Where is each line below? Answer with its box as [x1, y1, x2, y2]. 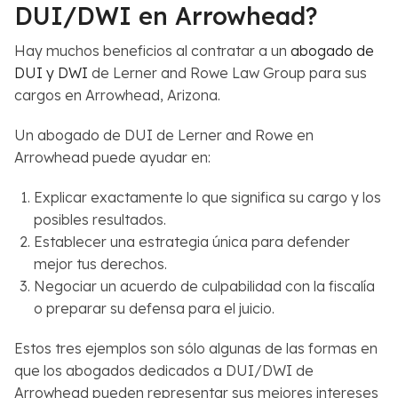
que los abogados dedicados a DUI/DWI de [14, 362, 314, 380]
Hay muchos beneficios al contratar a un [14, 42, 291, 60]
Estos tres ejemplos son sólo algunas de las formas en [14, 339, 378, 358]
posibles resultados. [34, 211, 167, 229]
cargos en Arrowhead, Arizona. [14, 86, 220, 105]
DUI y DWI [14, 64, 88, 83]
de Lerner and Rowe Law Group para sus [88, 64, 367, 83]
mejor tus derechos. [34, 255, 168, 274]
